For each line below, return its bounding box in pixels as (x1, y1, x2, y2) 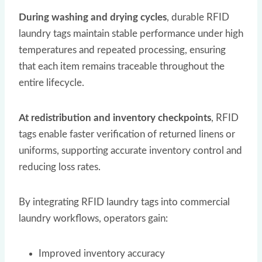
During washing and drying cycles (19, 12, 167, 22)
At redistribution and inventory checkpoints (19, 112, 211, 123)
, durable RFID (167, 12, 229, 22)
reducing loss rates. (19, 161, 101, 172)
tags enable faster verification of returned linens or (19, 129, 235, 139)
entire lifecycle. (19, 77, 84, 88)
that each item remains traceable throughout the (19, 61, 225, 71)
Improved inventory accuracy (39, 248, 165, 258)
